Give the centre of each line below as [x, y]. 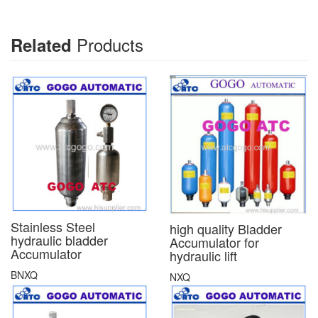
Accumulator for [214, 242]
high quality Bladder [226, 228]
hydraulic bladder [59, 240]
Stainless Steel [53, 227]
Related [41, 45]
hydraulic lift [203, 255]
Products [108, 45]
